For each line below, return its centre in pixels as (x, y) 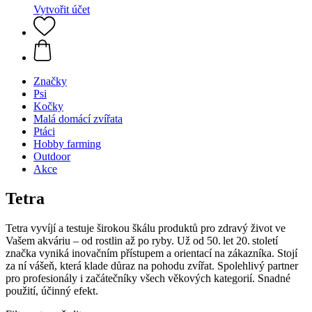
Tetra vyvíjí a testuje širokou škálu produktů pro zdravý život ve (146, 228)
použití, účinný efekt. (52, 290)
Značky (50, 81)
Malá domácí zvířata (78, 119)
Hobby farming (67, 144)
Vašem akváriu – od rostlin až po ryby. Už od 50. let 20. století (142, 240)
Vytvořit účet (62, 9)
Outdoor (52, 156)
